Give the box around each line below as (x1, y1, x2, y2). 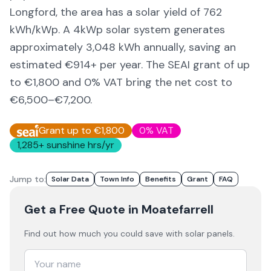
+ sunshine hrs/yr (39, 139, 114, 151)
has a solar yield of (103, 5, 203, 19)
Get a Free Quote (24, 201, 125, 217)
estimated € (10, 57, 73, 72)
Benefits (145, 174, 176, 184)
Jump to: (10, 174, 46, 184)
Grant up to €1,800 (38, 124, 125, 137)
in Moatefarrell (125, 201, 214, 217)
